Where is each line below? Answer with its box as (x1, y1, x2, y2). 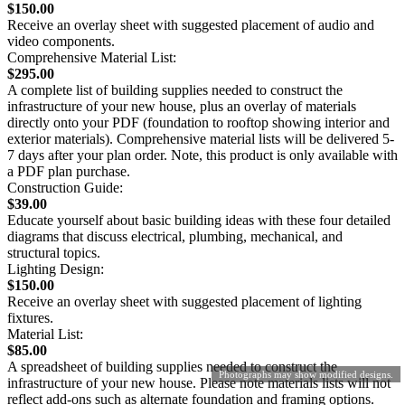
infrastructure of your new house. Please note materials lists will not (7, 374, 391, 391)
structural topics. (7, 244, 100, 260)
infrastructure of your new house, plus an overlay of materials (7, 98, 356, 114)
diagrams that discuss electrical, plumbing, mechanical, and (7, 228, 343, 244)
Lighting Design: (7, 260, 104, 277)
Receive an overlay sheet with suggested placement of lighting (7, 293, 362, 309)
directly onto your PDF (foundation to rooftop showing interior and (7, 114, 390, 130)
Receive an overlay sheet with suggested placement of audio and (7, 16, 374, 33)
